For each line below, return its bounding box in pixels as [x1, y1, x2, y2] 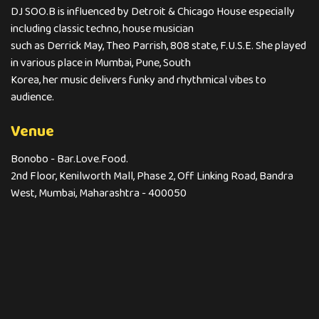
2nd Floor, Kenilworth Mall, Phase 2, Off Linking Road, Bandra [11, 166, 293, 187]
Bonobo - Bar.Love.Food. [11, 149, 128, 169]
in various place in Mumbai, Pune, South [11, 53, 191, 73]
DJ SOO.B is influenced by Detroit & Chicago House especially [11, 1, 295, 22]
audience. [11, 87, 54, 108]
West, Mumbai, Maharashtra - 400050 [11, 183, 187, 204]
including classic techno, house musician [11, 19, 194, 39]
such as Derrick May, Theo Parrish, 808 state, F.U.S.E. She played [11, 36, 306, 56]
